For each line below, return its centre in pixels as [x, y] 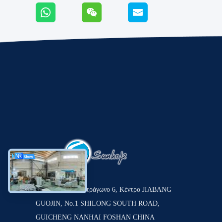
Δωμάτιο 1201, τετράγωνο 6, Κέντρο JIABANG [104, 190]
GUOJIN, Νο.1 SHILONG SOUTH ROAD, [98, 203]
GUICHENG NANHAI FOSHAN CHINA [95, 217]
